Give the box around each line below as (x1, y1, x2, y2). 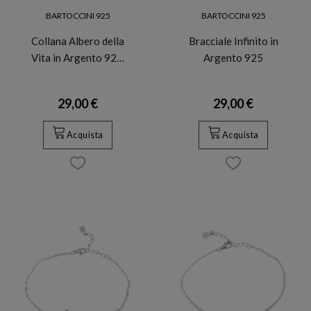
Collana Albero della (31, 35, 124, 48)
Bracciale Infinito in (188, 35, 278, 48)
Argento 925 (203, 51, 263, 65)
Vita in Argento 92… (31, 51, 124, 65)
